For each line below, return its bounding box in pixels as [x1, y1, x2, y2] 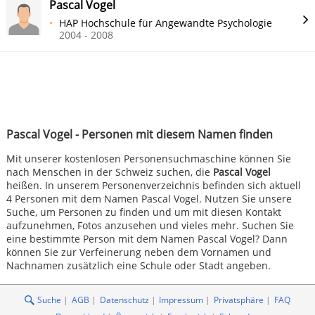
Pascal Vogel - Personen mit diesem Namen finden [6, 127, 273, 143]
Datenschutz [99, 294, 149, 307]
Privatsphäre [214, 294, 264, 307]
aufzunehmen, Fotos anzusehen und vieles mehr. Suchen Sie [6, 219, 294, 233]
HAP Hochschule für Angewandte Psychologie [59, 16, 273, 30]
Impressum [159, 294, 204, 307]
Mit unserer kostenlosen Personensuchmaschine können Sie [6, 152, 291, 166]
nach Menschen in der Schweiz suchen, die [6, 165, 213, 179]
